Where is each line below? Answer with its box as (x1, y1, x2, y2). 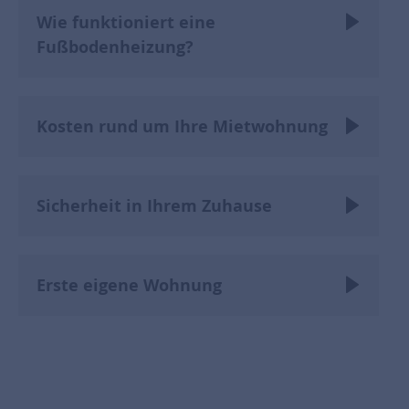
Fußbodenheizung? (37, 36, 194, 59)
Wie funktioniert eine (37, 11, 215, 35)
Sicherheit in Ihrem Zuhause (37, 194, 272, 218)
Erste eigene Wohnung (37, 274, 222, 298)
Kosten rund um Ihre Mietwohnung (37, 115, 328, 139)
